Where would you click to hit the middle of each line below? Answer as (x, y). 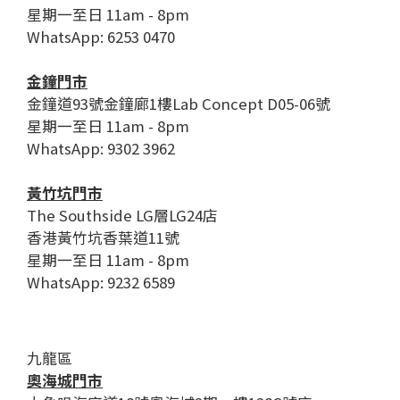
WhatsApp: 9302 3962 (101, 148)
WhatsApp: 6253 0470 (101, 37)
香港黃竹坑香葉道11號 (103, 237)
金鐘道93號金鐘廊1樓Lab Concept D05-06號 (179, 104)
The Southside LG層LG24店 (122, 215)
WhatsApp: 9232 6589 (101, 282)
